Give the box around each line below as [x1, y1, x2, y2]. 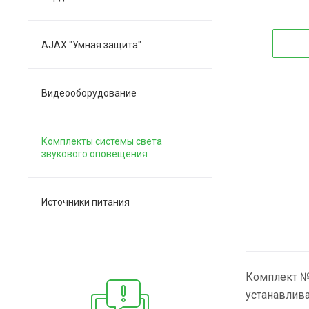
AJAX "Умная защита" [41, 39, 141, 50]
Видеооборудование [41, 88, 137, 99]
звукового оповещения [41, 148, 148, 159]
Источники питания [41, 197, 130, 208]
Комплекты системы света [41, 136, 162, 147]
